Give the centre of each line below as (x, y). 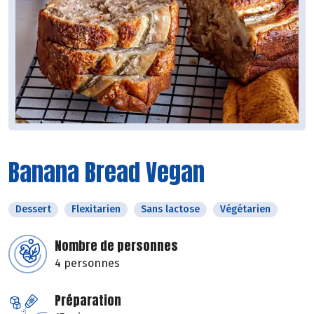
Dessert (33, 210)
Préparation (88, 301)
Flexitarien (96, 210)
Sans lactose (170, 210)
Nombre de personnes (116, 246)
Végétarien (245, 210)
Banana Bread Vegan (107, 172)
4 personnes (87, 264)
